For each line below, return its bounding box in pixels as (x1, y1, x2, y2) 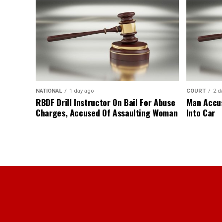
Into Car (186, 106, 215, 119)
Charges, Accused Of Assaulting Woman (36, 106, 178, 119)
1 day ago (69, 88, 94, 95)
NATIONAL (36, 88, 62, 95)
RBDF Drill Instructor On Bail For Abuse (36, 96, 175, 109)
